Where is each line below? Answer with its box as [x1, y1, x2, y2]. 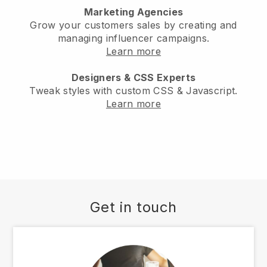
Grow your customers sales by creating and [30, 19, 237, 32]
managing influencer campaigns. [57, 32, 210, 45]
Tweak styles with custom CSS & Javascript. [29, 85, 238, 97]
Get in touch [89, 198, 178, 216]
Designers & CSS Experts [71, 72, 196, 84]
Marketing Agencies [83, 6, 184, 18]
